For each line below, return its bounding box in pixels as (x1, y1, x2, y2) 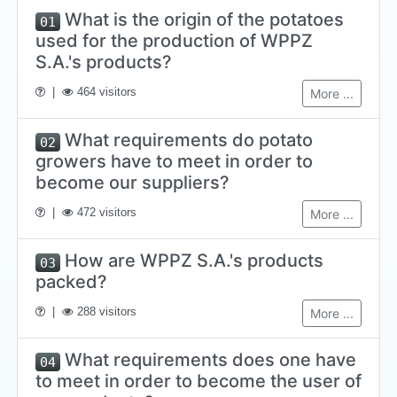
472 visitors (74, 206, 140, 220)
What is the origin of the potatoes (59, 9, 344, 31)
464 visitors (74, 85, 140, 99)
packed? (35, 271, 107, 293)
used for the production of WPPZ (35, 30, 313, 52)
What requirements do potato (59, 129, 313, 152)
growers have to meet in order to (35, 151, 313, 173)
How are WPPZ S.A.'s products (59, 250, 323, 272)
